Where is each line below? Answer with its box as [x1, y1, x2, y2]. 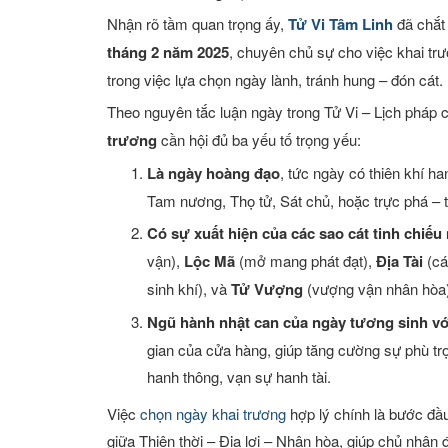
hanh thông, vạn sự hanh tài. [147, 365, 331, 387]
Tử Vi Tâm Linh [288, 12, 393, 35]
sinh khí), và [147, 277, 231, 299]
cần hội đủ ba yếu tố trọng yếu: [157, 128, 361, 150]
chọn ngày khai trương [140, 402, 286, 424]
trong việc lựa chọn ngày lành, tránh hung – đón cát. [107, 68, 443, 90]
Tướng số [20, 105, 88, 128]
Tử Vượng [231, 277, 303, 300]
